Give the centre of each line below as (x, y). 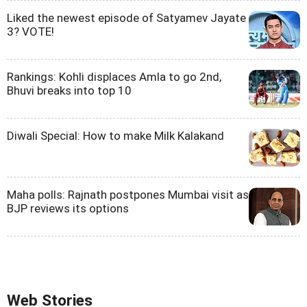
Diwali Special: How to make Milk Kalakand (115, 136)
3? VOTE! (30, 32)
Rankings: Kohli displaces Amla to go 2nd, (114, 77)
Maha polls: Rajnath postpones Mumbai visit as (128, 195)
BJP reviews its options (68, 209)
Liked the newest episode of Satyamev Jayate (126, 18)
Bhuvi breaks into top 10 (69, 91)
